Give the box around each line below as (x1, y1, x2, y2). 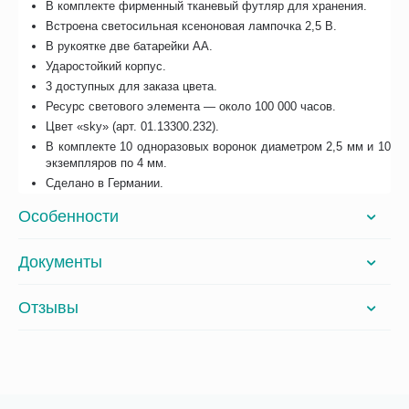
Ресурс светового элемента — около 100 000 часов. (46, 100, 337, 114)
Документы (18, 252, 102, 271)
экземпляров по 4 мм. (46, 156, 168, 171)
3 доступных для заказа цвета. (46, 79, 218, 94)
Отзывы (18, 298, 79, 317)
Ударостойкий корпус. (46, 59, 167, 74)
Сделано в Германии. (46, 176, 164, 191)
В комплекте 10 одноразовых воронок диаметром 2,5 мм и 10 (46, 140, 391, 154)
